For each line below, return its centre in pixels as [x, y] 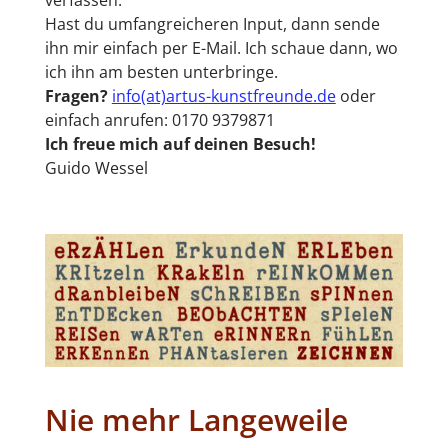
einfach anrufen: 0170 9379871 [159, 120]
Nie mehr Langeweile [196, 419]
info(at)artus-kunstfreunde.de [223, 96]
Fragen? [76, 96]
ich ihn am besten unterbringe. [161, 72]
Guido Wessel [96, 168]
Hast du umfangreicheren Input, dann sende [212, 24]
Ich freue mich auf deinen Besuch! [180, 144]
